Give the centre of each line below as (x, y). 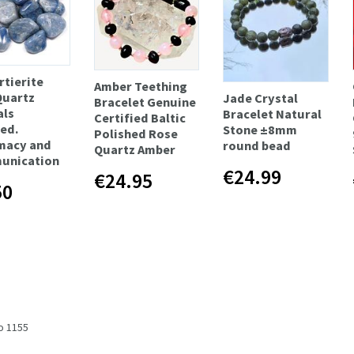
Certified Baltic (139, 117)
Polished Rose (136, 133)
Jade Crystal (261, 98)
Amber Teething (140, 86)
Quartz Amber (134, 149)
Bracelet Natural (273, 113)
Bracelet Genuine (145, 102)
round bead (257, 145)
